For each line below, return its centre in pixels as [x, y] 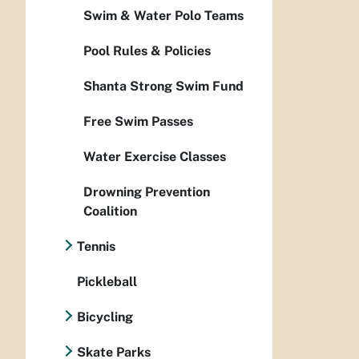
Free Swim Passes [138, 121]
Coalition [110, 211]
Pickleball [107, 282]
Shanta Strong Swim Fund [163, 86]
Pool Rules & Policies [147, 51]
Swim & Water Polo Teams [163, 16]
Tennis [96, 246]
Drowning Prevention [147, 192]
